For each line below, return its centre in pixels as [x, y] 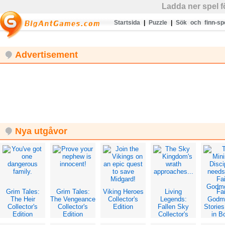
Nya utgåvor [41, 131]
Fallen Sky [173, 207]
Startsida [127, 23]
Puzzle [158, 23]
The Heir [23, 199]
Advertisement [46, 55]
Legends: [173, 199]
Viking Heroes [123, 192]
